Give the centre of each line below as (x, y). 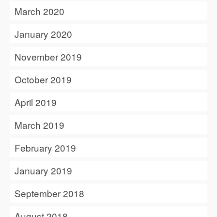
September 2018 (49, 193)
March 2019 (39, 125)
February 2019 (45, 148)
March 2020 (39, 11)
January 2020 (43, 34)
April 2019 (36, 102)
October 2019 (43, 79)
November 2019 (48, 57)
